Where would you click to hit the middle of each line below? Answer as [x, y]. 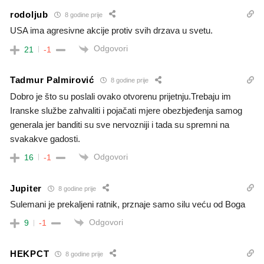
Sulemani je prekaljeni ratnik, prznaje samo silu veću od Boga [128, 204]
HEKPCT [30, 253]
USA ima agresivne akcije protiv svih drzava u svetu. [111, 31]
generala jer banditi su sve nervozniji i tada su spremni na [120, 124]
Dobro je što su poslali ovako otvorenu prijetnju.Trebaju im [121, 96]
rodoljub [29, 14]
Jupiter [26, 188]
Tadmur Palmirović [52, 80]
